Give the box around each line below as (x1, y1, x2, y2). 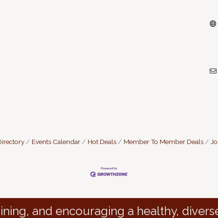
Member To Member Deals (123, 138, 203, 145)
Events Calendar (31, 138, 80, 145)
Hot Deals (87, 138, 116, 145)
